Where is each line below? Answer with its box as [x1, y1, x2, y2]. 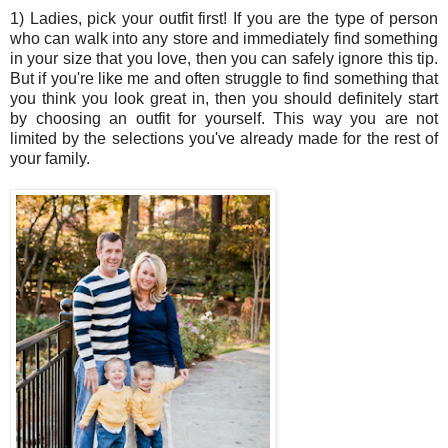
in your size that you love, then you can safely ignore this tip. [10, 50, 438, 68]
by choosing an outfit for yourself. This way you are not [10, 110, 438, 128]
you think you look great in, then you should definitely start [10, 90, 438, 108]
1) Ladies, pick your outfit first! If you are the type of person [10, 10, 438, 28]
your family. [10, 150, 90, 168]
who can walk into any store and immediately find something [10, 30, 438, 48]
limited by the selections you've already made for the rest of [10, 130, 438, 148]
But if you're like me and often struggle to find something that [10, 70, 438, 88]
